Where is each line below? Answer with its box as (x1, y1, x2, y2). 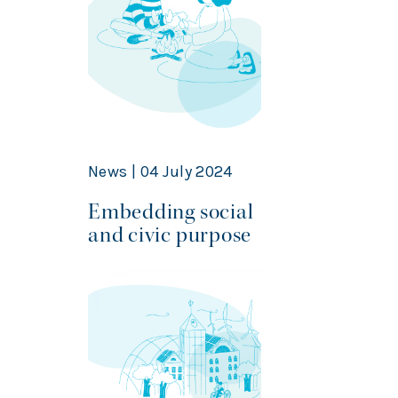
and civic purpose (88, 220, 257, 249)
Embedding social (88, 197, 254, 226)
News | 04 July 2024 (88, 161, 233, 181)
